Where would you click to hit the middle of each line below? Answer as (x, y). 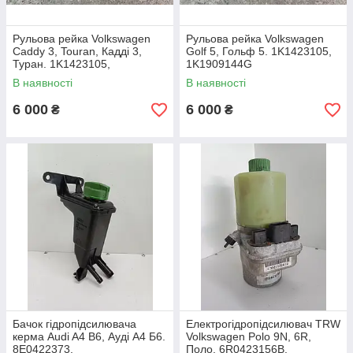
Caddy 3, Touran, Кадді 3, (77, 51)
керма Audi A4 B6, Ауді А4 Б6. (89, 336)
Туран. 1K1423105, (61, 64)
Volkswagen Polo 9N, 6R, (249, 336)
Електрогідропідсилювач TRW (263, 324)
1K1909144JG (48, 76)
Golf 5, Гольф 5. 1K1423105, (259, 51)
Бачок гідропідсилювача (74, 324)
